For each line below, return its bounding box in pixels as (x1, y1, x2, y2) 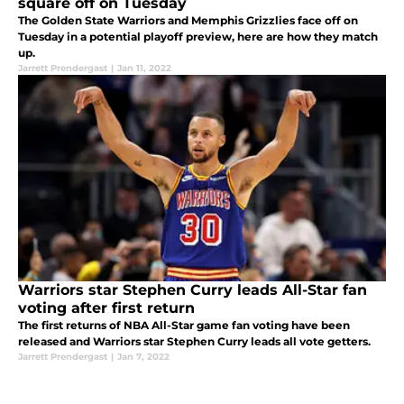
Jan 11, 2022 (117, 62, 171, 75)
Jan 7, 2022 (117, 351, 170, 363)
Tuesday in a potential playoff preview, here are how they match (18, 30, 378, 44)
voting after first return (18, 299, 195, 317)
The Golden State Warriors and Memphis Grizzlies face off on (18, 14, 358, 28)
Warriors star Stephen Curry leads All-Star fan (18, 281, 367, 299)
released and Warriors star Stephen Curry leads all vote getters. (18, 335, 371, 349)
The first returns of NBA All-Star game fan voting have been (18, 318, 350, 333)
